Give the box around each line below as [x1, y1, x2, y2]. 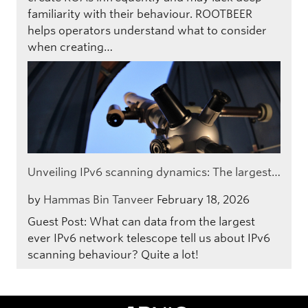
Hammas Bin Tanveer [43, 192, 154, 206]
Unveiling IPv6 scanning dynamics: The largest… [27, 165, 280, 179]
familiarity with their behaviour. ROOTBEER [27, 7, 252, 21]
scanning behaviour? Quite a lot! [27, 247, 199, 261]
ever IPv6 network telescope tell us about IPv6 [27, 231, 270, 245]
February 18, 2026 [157, 192, 250, 206]
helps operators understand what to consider [27, 23, 267, 37]
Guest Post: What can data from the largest [27, 214, 255, 228]
